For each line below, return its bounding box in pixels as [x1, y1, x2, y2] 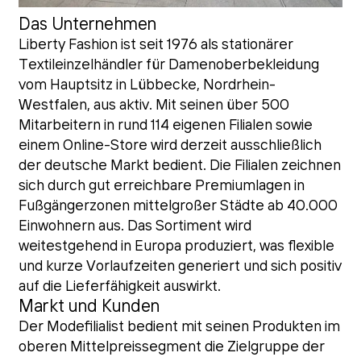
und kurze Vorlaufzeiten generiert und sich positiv [18, 259, 342, 275]
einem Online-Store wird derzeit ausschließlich [18, 139, 322, 154]
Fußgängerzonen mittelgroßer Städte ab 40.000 [18, 199, 338, 214]
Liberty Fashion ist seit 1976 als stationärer [18, 38, 293, 53]
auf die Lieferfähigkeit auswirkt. [18, 280, 221, 295]
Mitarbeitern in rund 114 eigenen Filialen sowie [18, 118, 313, 134]
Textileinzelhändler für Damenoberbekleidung [18, 58, 319, 73]
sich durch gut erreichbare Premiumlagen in [18, 179, 305, 194]
